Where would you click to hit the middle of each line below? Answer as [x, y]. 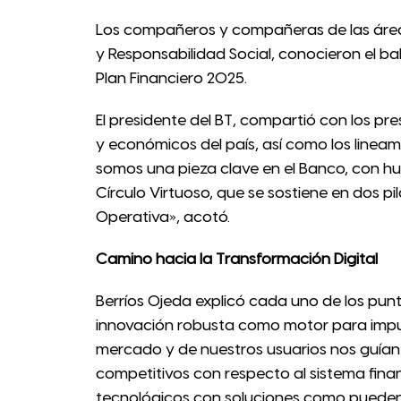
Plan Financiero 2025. [171, 78]
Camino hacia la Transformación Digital [237, 259]
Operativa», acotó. [163, 217]
